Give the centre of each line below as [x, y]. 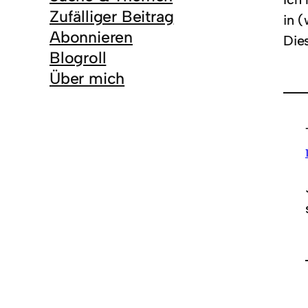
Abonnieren [91, 37]
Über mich [87, 79]
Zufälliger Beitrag [112, 17]
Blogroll [78, 58]
